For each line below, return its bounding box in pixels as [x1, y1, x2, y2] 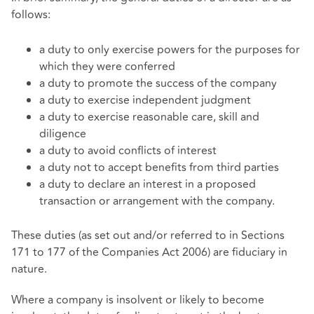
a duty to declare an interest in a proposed [39, 175, 256, 193]
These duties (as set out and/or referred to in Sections [11, 227, 285, 245]
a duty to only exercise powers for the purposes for [39, 41, 300, 58]
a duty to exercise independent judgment [39, 91, 251, 109]
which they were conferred [39, 57, 175, 75]
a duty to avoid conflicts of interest [39, 142, 217, 159]
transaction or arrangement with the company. [39, 192, 275, 210]
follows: [11, 6, 50, 24]
